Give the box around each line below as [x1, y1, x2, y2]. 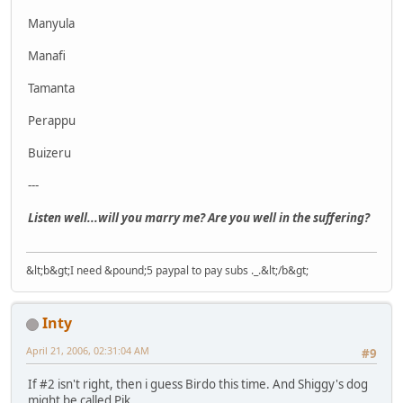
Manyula [28, 14, 75, 31]
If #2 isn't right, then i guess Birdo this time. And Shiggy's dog [28, 376, 368, 393]
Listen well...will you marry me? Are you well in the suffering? [28, 209, 370, 226]
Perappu [28, 112, 76, 129]
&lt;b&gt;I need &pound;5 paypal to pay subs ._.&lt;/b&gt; [26, 263, 309, 279]
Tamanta [28, 79, 75, 96]
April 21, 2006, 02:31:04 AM [26, 344, 149, 358]
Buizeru [28, 144, 71, 161]
